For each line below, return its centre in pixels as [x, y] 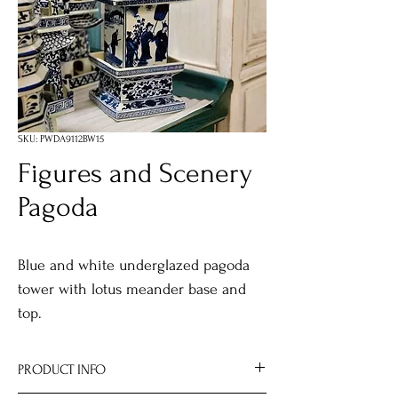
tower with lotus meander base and [132, 289]
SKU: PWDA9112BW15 [61, 139]
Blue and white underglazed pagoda [134, 265]
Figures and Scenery [135, 174]
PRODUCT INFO [62, 370]
